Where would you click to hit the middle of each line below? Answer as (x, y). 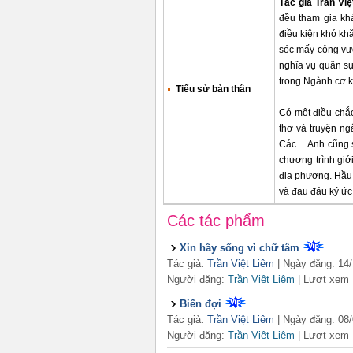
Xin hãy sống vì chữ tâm (240, 248)
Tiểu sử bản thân (213, 89)
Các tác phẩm (216, 221)
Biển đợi (201, 304)
